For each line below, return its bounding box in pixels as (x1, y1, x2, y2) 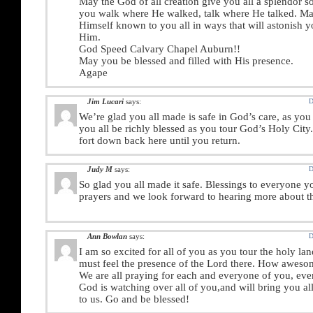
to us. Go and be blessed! (79, 293, 189, 305)
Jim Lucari (87, 97, 124, 105)
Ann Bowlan (87, 232, 127, 240)
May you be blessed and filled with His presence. (79, 55, 293, 66)
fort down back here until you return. (79, 135, 240, 146)
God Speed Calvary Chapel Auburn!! (79, 43, 240, 54)
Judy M (87, 165, 112, 173)
